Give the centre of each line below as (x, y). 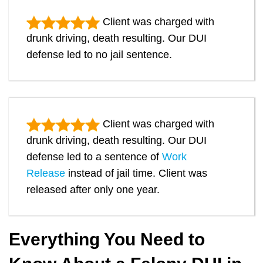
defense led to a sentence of (94, 157)
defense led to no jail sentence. (99, 55)
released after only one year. (93, 190)
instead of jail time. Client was (136, 173)
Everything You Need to (107, 240)
